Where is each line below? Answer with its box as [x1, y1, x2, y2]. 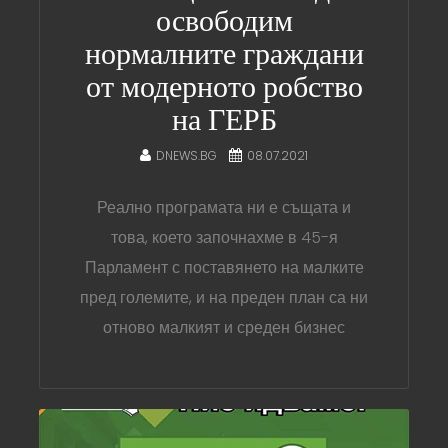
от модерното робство [85, 68, 363, 105]
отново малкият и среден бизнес [103, 315, 345, 339]
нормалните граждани [84, 35, 364, 72]
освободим [155, 2, 293, 39]
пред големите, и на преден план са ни [80, 285, 368, 309]
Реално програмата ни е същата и [97, 195, 351, 219]
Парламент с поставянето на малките [84, 255, 364, 279]
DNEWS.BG [156, 146, 217, 164]
